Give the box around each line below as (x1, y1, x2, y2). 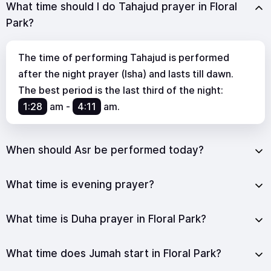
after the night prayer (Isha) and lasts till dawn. (18, 67, 233, 80)
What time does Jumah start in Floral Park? (6, 247, 221, 260)
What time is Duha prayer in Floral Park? (6, 212, 206, 225)
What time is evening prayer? (6, 178, 154, 191)
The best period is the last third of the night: (18, 83, 223, 96)
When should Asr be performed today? (6, 143, 204, 156)
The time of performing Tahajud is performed (18, 51, 229, 64)
